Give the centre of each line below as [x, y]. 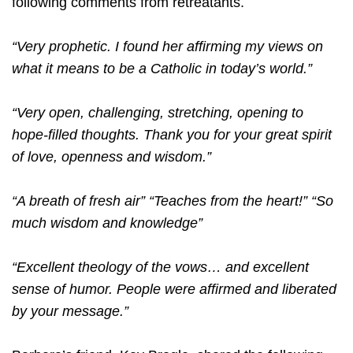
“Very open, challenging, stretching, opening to [158, 113]
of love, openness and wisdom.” [111, 157]
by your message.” [70, 312]
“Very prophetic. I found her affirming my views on [167, 47]
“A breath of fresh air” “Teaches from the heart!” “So [173, 201]
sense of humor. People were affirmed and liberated [174, 290]
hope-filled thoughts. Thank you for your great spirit [172, 135]
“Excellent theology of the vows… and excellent [160, 268]
